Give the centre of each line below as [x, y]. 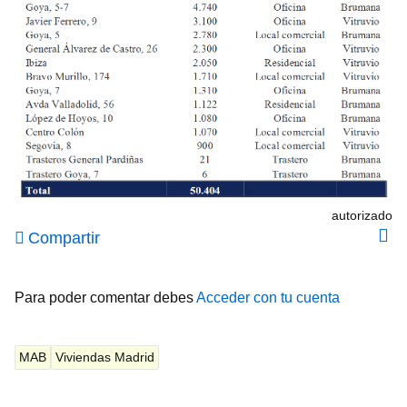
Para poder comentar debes [105, 297]
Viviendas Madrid [105, 357]
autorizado [362, 215]
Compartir [64, 238]
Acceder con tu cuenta [268, 297]
